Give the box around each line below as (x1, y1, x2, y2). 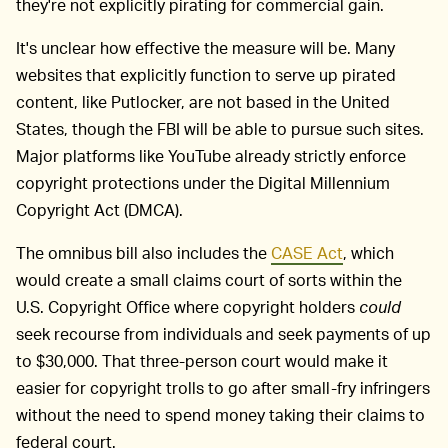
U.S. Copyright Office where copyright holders (16, 296, 359, 318)
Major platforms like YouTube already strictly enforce (16, 145, 406, 167)
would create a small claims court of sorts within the (16, 269, 402, 291)
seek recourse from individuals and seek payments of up (16, 323, 431, 345)
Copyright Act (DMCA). (16, 199, 183, 221)
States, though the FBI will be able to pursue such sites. (16, 118, 424, 140)
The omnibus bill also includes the (16, 242, 271, 264)
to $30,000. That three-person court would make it (16, 350, 388, 372)
